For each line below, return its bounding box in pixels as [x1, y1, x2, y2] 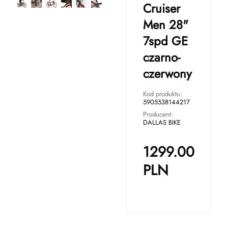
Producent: [143, 109, 173, 119]
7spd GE [143, 32, 188, 50]
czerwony [143, 65, 192, 82]
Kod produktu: [143, 89, 182, 99]
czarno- [143, 48, 180, 66]
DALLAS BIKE [143, 118, 181, 127]
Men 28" [143, 16, 188, 34]
